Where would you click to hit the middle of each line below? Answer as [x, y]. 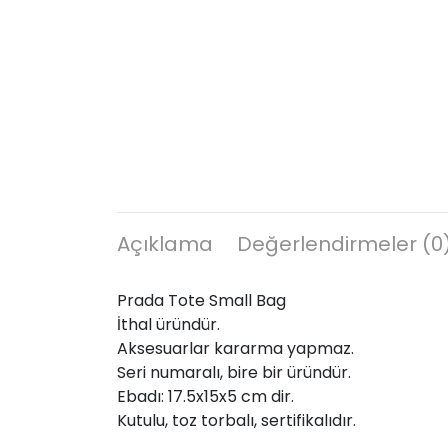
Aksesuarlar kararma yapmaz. [235, 348]
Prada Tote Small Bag [201, 300]
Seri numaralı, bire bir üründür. [234, 372]
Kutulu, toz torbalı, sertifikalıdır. [236, 420]
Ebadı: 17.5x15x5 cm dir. [205, 396]
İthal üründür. [168, 324]
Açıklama [165, 243]
